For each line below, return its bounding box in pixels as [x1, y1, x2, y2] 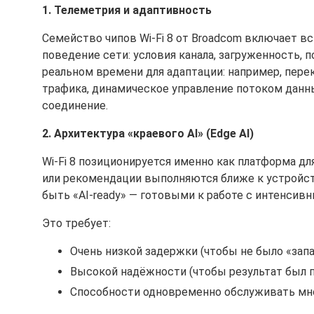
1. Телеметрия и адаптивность [42, 4, 212, 17]
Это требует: [42, 217, 111, 230]
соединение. [42, 99, 108, 112]
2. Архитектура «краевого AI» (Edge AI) [42, 127, 254, 140]
